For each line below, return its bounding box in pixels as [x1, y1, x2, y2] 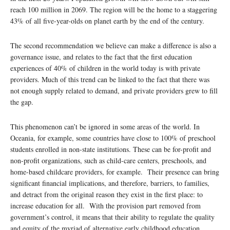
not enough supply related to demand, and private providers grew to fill [10, 86, 218, 96]
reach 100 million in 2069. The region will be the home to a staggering [10, 5, 217, 15]
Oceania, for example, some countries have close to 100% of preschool [10, 133, 216, 143]
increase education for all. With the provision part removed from [10, 201, 201, 211]
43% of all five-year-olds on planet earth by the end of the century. [10, 16, 204, 26]
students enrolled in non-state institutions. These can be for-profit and [10, 144, 211, 155]
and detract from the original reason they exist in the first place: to [10, 189, 203, 200]
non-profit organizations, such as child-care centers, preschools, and [10, 156, 206, 166]
